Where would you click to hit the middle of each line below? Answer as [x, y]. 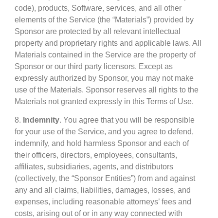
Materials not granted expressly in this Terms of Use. [104, 101]
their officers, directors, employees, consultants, [96, 155]
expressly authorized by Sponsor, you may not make [104, 78]
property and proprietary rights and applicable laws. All [108, 43]
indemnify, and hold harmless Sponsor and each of [102, 144]
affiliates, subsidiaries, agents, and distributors [94, 167]
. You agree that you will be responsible [127, 120]
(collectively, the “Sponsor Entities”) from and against [105, 179]
